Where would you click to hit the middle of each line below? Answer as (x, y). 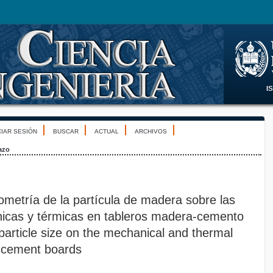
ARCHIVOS (151, 131)
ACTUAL (107, 131)
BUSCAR (66, 131)
